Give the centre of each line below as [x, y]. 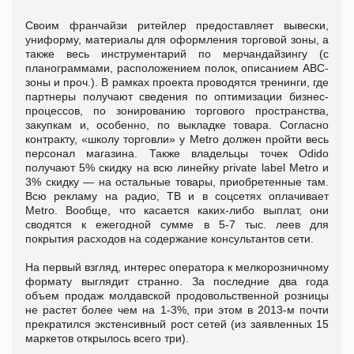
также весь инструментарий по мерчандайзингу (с [177, 53]
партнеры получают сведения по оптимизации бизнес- [177, 96]
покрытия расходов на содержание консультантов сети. [171, 238]
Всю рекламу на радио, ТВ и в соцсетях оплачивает [177, 196]
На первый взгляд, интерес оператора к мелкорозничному [177, 267]
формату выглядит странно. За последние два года [177, 281]
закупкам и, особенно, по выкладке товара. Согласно [177, 124]
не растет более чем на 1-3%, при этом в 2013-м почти [177, 309]
